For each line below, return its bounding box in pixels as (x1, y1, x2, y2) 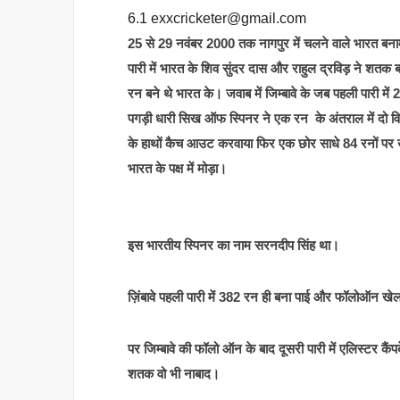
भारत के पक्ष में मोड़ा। (128, 160, 227, 176)
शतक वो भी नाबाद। (128, 365, 220, 381)
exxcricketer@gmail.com (151, 10, 306, 26)
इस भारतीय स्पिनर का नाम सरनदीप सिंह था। (128, 237, 339, 253)
